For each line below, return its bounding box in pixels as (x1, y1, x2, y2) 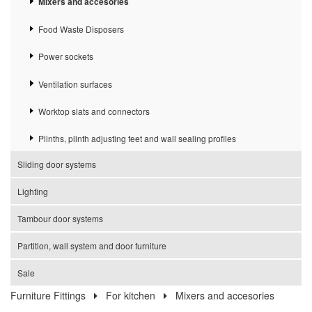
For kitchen (106, 288, 155, 303)
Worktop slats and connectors (38, 105, 150, 118)
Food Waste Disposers (38, 22, 124, 35)
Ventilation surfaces (38, 77, 112, 90)
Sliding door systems (17, 158, 96, 171)
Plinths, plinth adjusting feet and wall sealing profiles (38, 132, 236, 145)
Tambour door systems (17, 212, 103, 225)
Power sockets (38, 50, 93, 63)
